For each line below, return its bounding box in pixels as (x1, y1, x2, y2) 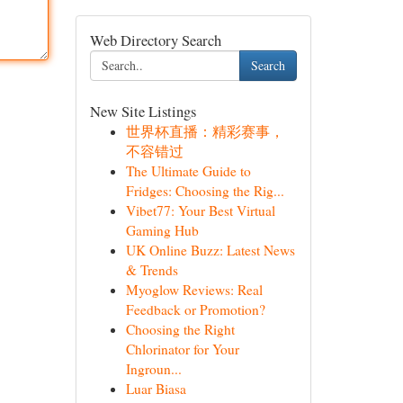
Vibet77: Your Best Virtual (125, 201, 275, 219)
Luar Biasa (125, 380, 186, 398)
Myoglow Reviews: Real (125, 281, 263, 299)
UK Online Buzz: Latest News (125, 241, 295, 259)
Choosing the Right (125, 320, 235, 338)
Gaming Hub (125, 221, 199, 239)
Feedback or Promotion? (125, 300, 265, 318)
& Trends (125, 261, 178, 279)
